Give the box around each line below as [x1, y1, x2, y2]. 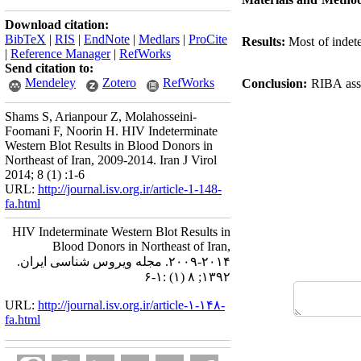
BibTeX [5, 32, 46, 46]
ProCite [189, 32, 227, 46]
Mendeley [25, 76, 76, 89]
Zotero [102, 76, 136, 89]
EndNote [84, 32, 130, 46]
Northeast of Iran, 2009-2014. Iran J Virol [5, 153, 217, 167]
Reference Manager [10, 47, 110, 60]
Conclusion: [242, 77, 311, 90]
